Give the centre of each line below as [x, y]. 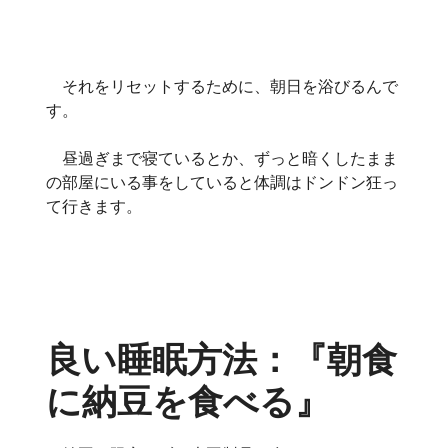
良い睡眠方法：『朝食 [221, 358]
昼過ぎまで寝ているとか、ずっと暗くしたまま [222, 157]
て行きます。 [94, 205]
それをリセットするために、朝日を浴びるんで [222, 85]
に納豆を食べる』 [188, 400]
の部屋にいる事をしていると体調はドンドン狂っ [222, 181]
